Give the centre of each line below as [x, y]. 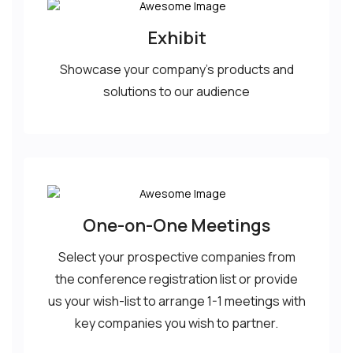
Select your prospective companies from [176, 257]
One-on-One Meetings [176, 225]
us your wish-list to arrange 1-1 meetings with [176, 301]
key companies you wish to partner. [176, 323]
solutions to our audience [176, 91]
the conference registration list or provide [176, 279]
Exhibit [176, 38]
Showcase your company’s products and [176, 69]
